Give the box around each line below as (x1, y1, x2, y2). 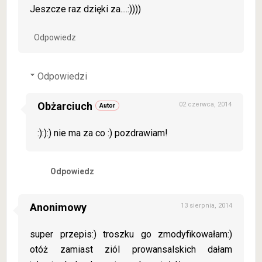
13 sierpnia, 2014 (181, 202, 232, 209)
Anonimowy (30, 201, 87, 213)
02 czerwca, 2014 (179, 101, 232, 108)
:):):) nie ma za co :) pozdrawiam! (37, 127, 168, 139)
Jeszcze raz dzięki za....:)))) (30, 4, 141, 15)
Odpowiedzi (37, 71, 87, 82)
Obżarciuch (37, 100, 92, 112)
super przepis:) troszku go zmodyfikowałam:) (30, 229, 232, 240)
